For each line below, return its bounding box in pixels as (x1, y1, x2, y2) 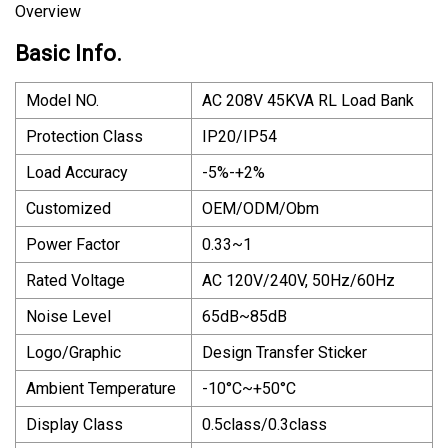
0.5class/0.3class (202, 414, 327, 434)
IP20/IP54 (202, 126, 277, 146)
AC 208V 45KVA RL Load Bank (202, 90, 414, 110)
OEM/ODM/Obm (202, 198, 319, 218)
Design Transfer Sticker (202, 342, 367, 362)
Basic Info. (15, 40, 122, 66)
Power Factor (26, 234, 120, 254)
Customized (26, 198, 111, 218)
